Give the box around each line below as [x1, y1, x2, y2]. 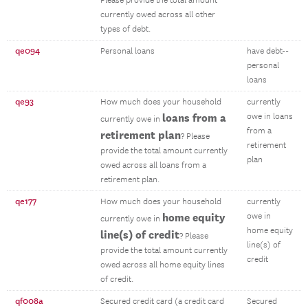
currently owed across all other [100, 10, 215, 20]
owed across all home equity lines [100, 260, 225, 270]
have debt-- [247, 46, 289, 56]
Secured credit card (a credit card [100, 296, 224, 307]
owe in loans [247, 111, 293, 122]
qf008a [15, 296, 43, 307]
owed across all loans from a [100, 160, 206, 170]
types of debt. [100, 24, 151, 34]
